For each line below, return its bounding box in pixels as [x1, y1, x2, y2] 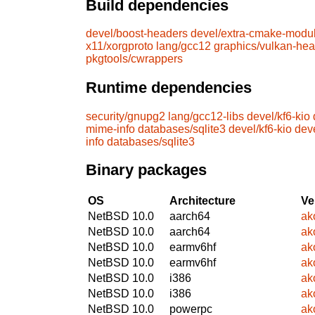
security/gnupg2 [86, 110, 165, 122]
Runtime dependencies [86, 79, 252, 97]
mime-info [86, 122, 135, 135]
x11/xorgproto [86, 40, 153, 53]
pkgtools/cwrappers [86, 53, 183, 65]
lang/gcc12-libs [168, 110, 244, 122]
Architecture [169, 194, 236, 207]
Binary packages [86, 161, 207, 179]
